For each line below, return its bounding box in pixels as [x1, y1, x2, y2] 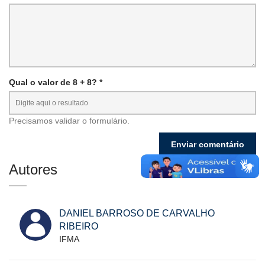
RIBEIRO [59, 221, 98, 232]
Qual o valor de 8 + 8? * [9, 77, 102, 88]
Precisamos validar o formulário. [9, 116, 130, 126]
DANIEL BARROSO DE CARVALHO [59, 208, 215, 219]
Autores [9, 161, 57, 178]
